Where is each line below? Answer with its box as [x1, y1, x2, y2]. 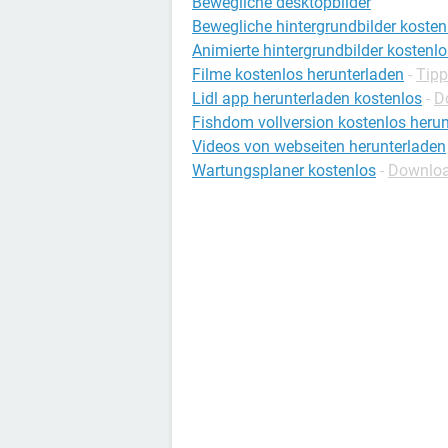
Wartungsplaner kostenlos [192, 161, 376, 180]
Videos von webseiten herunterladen [192, 137, 446, 156]
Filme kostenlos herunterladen [192, 65, 404, 84]
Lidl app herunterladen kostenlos [192, 89, 422, 108]
